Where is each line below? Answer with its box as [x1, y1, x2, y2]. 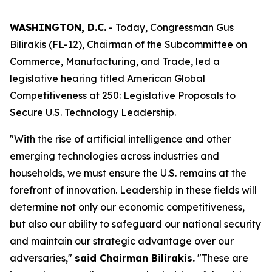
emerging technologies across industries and [10, 150, 219, 162]
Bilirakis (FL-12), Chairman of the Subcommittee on [10, 38, 247, 50]
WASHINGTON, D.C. [10, 21, 106, 33]
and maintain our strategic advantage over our [10, 235, 234, 247]
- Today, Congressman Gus [106, 21, 234, 33]
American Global [127, 72, 205, 84]
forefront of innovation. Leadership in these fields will [10, 184, 257, 196]
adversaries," [10, 252, 72, 264]
